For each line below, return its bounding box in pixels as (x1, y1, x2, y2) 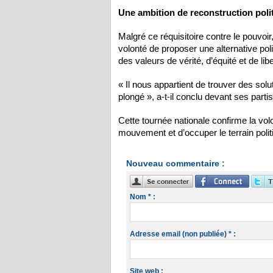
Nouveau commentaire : (126, 158, 225, 168)
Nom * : (130, 193, 156, 202)
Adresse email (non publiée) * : (130, 230, 236, 239)
